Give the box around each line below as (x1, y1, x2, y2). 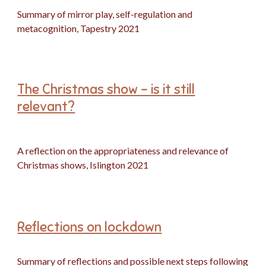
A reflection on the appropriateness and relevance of (17, 145, 229, 156)
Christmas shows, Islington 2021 (17, 159, 149, 170)
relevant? (17, 98, 75, 115)
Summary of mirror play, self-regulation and (17, 8, 193, 20)
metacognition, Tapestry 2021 (17, 23, 140, 34)
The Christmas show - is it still (17, 81, 195, 98)
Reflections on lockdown (17, 218, 162, 236)
